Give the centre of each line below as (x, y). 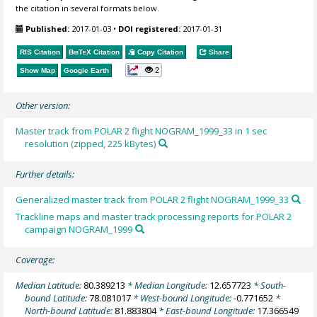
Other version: (43, 105)
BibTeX (80, 52)
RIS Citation (40, 52)
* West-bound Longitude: (183, 298)
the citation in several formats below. (88, 8)
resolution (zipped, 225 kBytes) (91, 143)
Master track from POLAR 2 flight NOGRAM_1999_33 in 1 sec (142, 131)
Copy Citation (160, 52)
